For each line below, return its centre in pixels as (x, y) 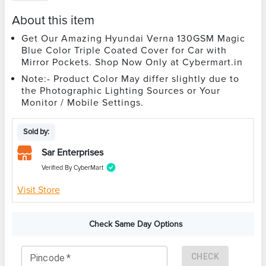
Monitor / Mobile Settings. (83, 102)
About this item (53, 20)
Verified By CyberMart (72, 167)
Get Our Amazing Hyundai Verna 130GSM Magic (133, 38)
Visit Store (39, 190)
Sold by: (36, 132)
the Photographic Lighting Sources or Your (121, 91)
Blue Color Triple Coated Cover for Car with (124, 50)
